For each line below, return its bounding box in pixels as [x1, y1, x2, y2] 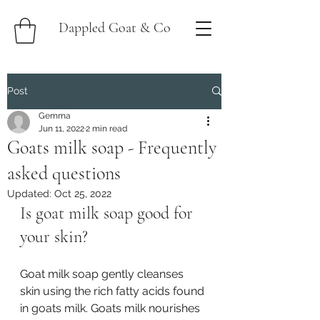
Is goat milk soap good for [20, 202, 197, 224]
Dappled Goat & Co [58, 19, 171, 36]
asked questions [7, 161, 121, 184]
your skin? [20, 226, 88, 247]
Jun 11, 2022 [39, 123, 84, 134]
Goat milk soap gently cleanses [20, 266, 186, 281]
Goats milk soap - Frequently [7, 136, 216, 159]
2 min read [86, 123, 127, 134]
